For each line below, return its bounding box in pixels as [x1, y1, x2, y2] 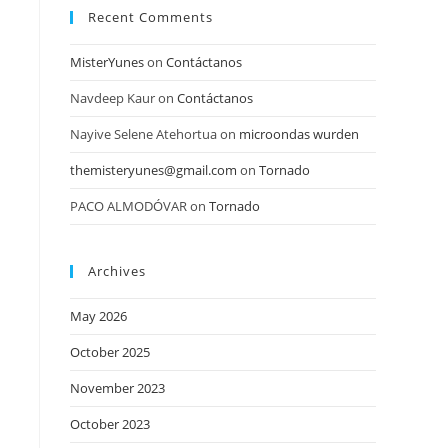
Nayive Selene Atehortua [70, 125, 217, 143]
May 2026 [70, 307, 127, 325]
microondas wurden [239, 125, 359, 143]
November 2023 [70, 379, 165, 397]
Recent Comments [88, 8, 213, 26]
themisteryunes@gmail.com [70, 161, 237, 179]
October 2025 [70, 343, 150, 361]
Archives [88, 262, 146, 280]
